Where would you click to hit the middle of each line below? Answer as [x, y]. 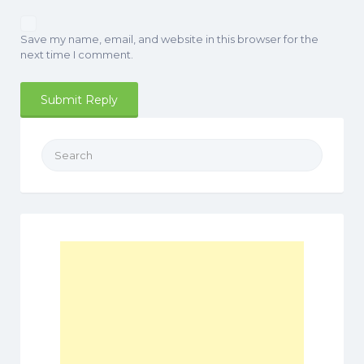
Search [60, 147]
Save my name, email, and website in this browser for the [169, 39]
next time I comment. [77, 55]
